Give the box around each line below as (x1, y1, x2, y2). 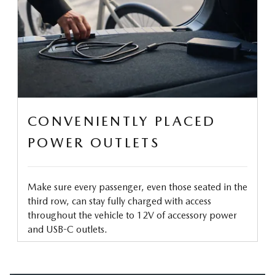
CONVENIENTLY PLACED (28, 112, 216, 129)
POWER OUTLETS (28, 134, 160, 150)
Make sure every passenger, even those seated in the (28, 180, 247, 193)
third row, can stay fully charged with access (28, 195, 211, 207)
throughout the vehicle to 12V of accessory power (28, 209, 237, 221)
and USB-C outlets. (28, 223, 107, 235)
